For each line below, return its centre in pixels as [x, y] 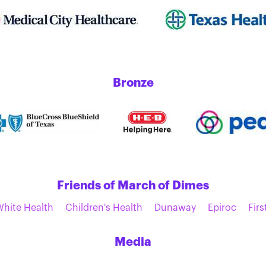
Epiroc [222, 208]
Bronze [133, 83]
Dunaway [175, 208]
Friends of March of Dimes [133, 186]
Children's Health [104, 208]
